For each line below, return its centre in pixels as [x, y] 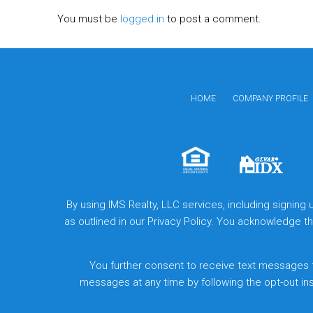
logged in [142, 19]
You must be [89, 19]
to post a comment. [213, 19]
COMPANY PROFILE [270, 99]
